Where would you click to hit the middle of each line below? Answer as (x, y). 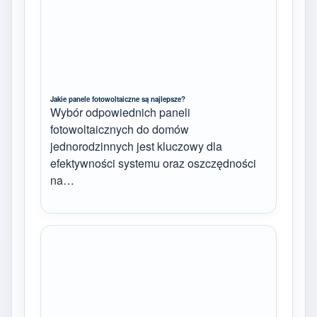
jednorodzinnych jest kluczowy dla (136, 146)
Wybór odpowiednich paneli (120, 112)
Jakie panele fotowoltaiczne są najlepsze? (118, 99)
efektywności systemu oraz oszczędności (153, 163)
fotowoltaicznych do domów (120, 129)
